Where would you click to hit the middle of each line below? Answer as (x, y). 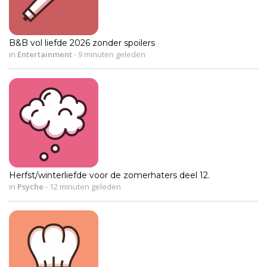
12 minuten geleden (84, 186)
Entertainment (45, 54)
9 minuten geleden (111, 54)
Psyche (30, 186)
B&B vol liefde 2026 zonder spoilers (82, 43)
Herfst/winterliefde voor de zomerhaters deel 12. (109, 175)
